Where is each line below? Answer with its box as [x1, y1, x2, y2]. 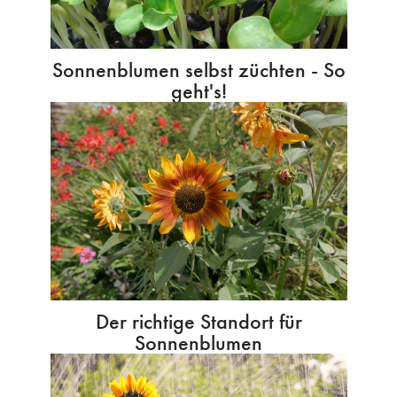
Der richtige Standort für [95, 307, 302, 335]
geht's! [170, 77, 227, 105]
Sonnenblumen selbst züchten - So [51, 56, 346, 84]
